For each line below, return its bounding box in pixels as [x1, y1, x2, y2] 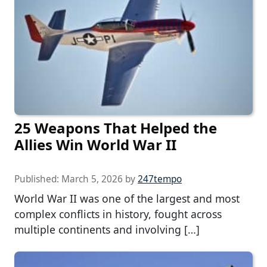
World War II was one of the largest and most [14, 191, 240, 206]
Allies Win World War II [14, 135, 176, 155]
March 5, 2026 [61, 173, 123, 186]
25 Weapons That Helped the [14, 118, 217, 138]
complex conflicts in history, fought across [14, 207, 222, 222]
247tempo [138, 173, 182, 186]
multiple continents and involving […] [14, 222, 200, 237]
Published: [14, 173, 61, 186]
